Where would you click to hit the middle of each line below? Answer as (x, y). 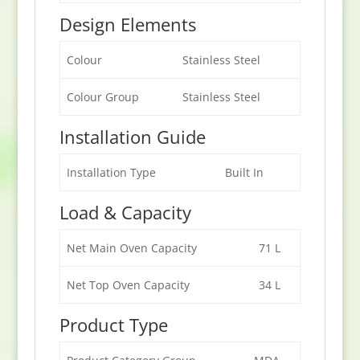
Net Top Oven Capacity (128, 284)
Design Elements (127, 24)
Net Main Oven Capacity (131, 247)
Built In (244, 172)
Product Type (113, 324)
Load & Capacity (125, 212)
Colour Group (102, 96)
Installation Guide (132, 136)
